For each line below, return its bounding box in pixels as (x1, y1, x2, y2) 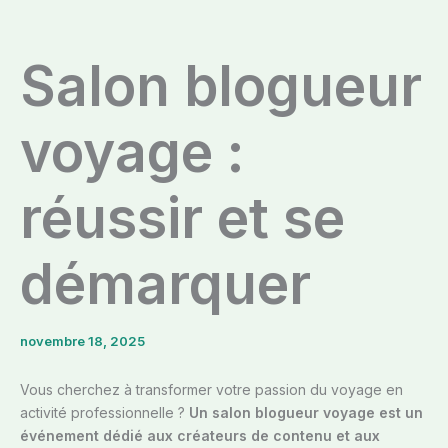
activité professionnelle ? (20, 404, 189, 422)
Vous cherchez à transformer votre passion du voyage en (20, 381, 403, 399)
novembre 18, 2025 (20, 333, 145, 350)
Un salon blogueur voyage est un (189, 404, 423, 422)
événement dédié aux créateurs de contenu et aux (20, 427, 380, 445)
